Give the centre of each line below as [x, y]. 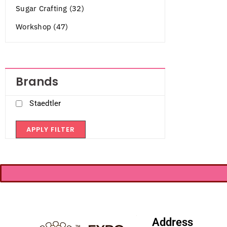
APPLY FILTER [51, 129]
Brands [37, 82]
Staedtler [45, 103]
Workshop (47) [42, 26]
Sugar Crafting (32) [50, 8]
